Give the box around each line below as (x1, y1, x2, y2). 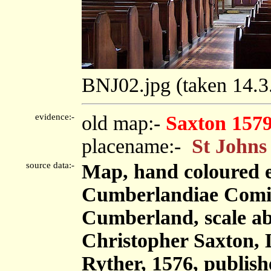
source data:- (26, 160, 79, 170)
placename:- (82, 134, 192, 157)
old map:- (82, 111, 166, 134)
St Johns (192, 134, 267, 157)
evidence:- (35, 111, 79, 122)
